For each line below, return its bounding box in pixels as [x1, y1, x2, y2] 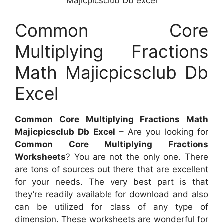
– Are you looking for [115, 126, 209, 137]
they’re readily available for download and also [15, 189, 208, 199]
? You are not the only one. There [66, 151, 208, 162]
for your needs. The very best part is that [15, 176, 208, 187]
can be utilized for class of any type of [15, 201, 208, 212]
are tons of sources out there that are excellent [15, 164, 208, 174]
